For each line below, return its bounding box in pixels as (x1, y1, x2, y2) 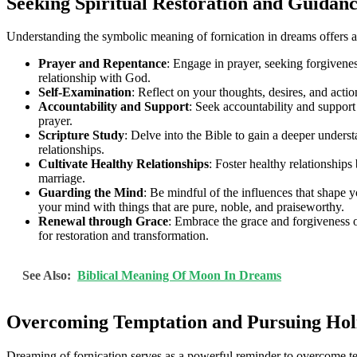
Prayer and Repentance (38, 57, 167, 71)
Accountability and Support (38, 100, 189, 114)
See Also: (22, 269, 71, 283)
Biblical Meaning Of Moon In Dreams (77, 269, 281, 283)
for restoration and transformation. (38, 229, 209, 243)
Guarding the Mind (38, 186, 143, 200)
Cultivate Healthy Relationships (38, 157, 209, 171)
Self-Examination (38, 85, 131, 100)
